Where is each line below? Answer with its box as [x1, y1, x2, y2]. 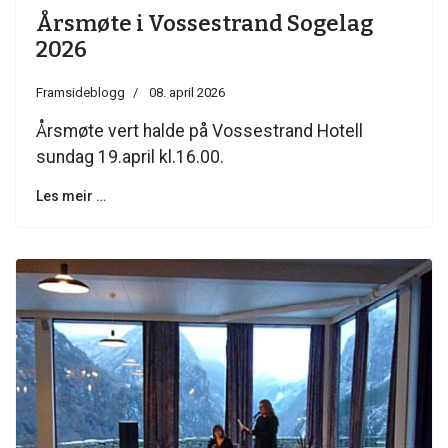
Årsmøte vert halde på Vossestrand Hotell [36, 121, 363, 142]
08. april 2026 [149, 85, 225, 101]
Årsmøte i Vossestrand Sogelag [36, 10, 373, 38]
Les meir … [36, 188, 106, 205]
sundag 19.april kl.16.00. [36, 147, 224, 168]
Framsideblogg [36, 85, 125, 101]
